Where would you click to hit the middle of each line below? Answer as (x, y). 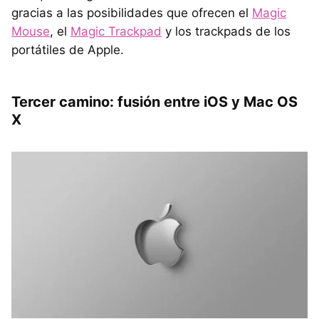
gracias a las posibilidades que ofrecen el (132, 13)
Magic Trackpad (116, 32)
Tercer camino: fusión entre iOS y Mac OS (155, 102)
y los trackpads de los (226, 32)
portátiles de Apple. (68, 50)
